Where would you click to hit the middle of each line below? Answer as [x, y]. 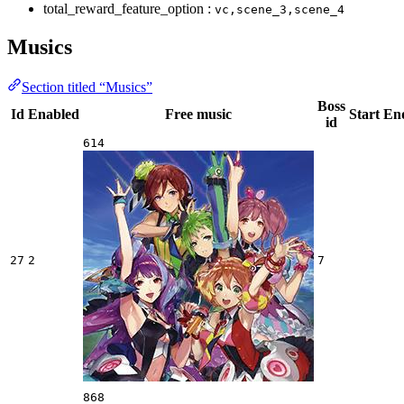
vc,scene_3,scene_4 [280, 9]
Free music [198, 114]
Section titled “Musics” [87, 87]
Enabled [54, 114]
